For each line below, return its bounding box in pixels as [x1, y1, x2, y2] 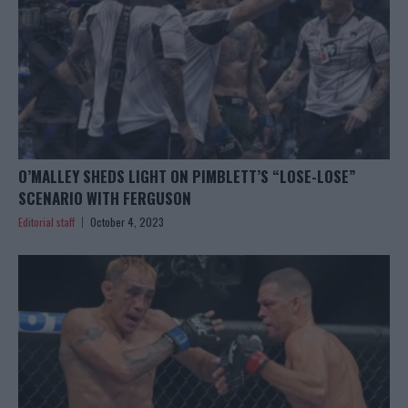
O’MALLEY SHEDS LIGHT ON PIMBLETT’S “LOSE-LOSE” [18, 165, 356, 189]
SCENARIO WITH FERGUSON [18, 187, 191, 210]
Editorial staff [18, 214, 75, 230]
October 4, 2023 [90, 214, 164, 230]
